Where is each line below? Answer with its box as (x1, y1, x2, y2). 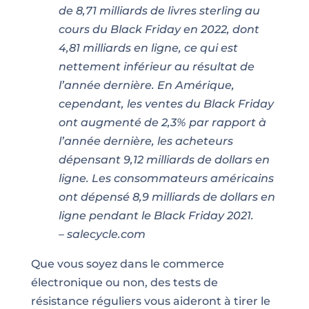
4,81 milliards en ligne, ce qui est (58, 41, 238, 54)
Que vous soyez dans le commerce (30, 257, 224, 270)
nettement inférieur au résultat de (58, 59, 255, 73)
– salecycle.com (58, 227, 146, 241)
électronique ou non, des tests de (30, 275, 218, 289)
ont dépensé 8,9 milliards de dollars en (58, 190, 275, 203)
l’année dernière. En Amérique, (58, 78, 235, 92)
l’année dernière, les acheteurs (58, 134, 233, 148)
